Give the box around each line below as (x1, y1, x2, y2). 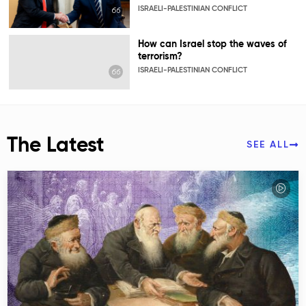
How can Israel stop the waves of (137, 39, 287, 49)
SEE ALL (247, 139, 290, 150)
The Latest (7, 135, 105, 156)
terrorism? (137, 51, 182, 61)
